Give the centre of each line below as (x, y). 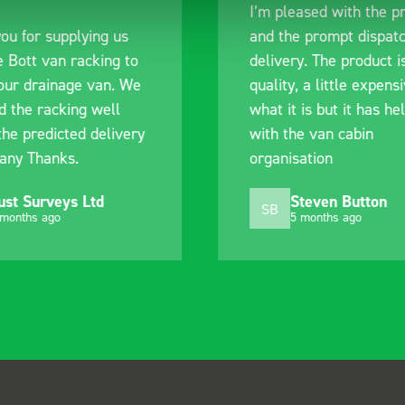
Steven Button (338, 201)
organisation (291, 158)
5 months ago (325, 216)
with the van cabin (311, 133)
